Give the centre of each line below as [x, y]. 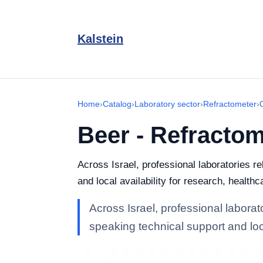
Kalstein [100, 39]
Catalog [117, 104]
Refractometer [230, 104]
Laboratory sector [167, 104]
